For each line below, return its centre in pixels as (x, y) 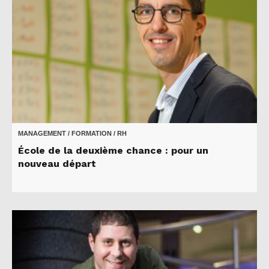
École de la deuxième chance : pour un (113, 150)
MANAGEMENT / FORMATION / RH (72, 133)
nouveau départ (57, 163)
